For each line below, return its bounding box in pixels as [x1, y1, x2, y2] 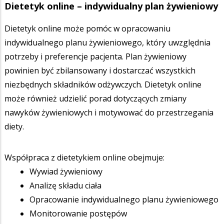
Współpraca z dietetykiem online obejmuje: [4, 151, 164, 163]
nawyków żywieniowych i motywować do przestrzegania [4, 106, 213, 118]
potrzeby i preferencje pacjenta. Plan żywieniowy [4, 50, 186, 62]
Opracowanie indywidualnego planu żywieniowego [29, 193, 218, 205]
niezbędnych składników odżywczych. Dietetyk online [4, 78, 201, 90]
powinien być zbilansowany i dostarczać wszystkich [4, 64, 195, 76]
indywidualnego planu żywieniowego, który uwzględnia [4, 36, 210, 48]
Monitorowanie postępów [29, 207, 127, 219]
